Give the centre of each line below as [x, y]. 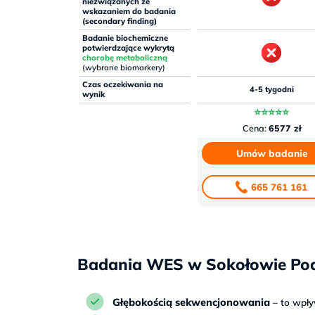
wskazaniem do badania [129, 12]
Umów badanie [271, 153]
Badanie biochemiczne [125, 38]
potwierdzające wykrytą [128, 48]
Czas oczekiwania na [122, 85]
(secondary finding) [119, 21]
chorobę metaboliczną [124, 58]
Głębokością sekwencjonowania [192, 302]
